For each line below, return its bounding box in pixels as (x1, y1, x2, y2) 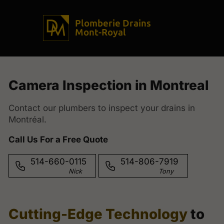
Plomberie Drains (74, 17, 151, 28)
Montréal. (8, 114, 46, 124)
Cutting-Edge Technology (8, 205, 187, 222)
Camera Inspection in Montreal (8, 76, 208, 93)
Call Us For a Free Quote (8, 134, 108, 144)
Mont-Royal (74, 26, 126, 37)
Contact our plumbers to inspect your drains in (8, 102, 195, 113)
